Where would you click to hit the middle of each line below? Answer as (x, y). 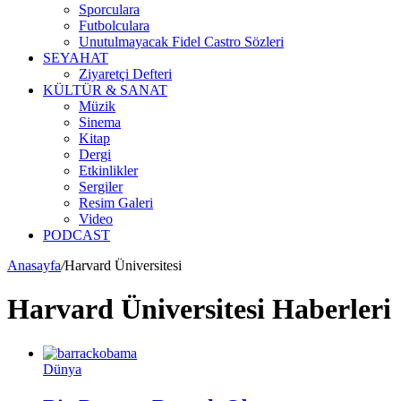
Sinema (100, 122)
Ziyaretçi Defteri (125, 74)
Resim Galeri (116, 203)
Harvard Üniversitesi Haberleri (199, 309)
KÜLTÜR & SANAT (105, 90)
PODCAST (77, 235)
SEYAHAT (76, 58)
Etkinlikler (108, 171)
